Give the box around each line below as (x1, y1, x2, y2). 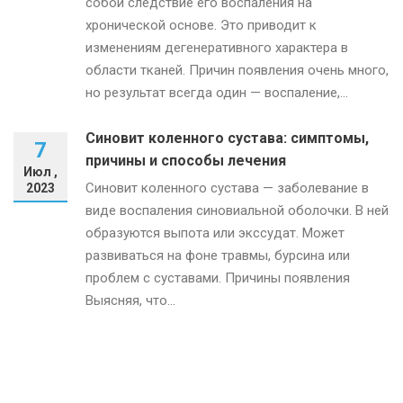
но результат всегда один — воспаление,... (85, 84, 348, 101)
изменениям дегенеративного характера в (85, 39, 348, 56)
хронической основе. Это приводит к (85, 16, 317, 33)
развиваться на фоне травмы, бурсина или (85, 246, 350, 264)
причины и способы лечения (85, 151, 286, 169)
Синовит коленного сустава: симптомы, (85, 129, 369, 147)
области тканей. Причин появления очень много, (85, 61, 389, 78)
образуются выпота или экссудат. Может (85, 224, 345, 241)
